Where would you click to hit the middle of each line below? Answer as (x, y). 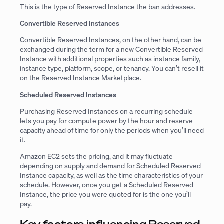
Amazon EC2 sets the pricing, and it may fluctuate (96, 156)
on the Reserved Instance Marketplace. (81, 78)
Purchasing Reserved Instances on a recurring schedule (106, 111)
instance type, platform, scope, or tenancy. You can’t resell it (112, 68)
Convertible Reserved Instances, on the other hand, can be (111, 40)
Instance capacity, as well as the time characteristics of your (111, 175)
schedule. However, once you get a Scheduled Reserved (107, 185)
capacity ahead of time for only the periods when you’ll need (112, 130)
